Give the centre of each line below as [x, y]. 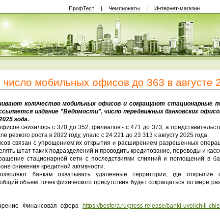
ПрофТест [82, 8]
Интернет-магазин [177, 8]
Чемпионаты [124, 8]
